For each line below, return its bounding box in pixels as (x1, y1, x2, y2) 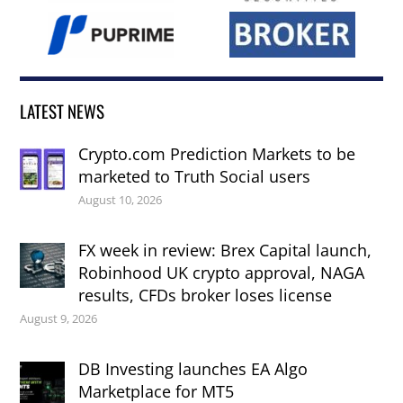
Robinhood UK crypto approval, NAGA (78, 261, 365, 283)
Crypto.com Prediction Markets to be (78, 142, 356, 165)
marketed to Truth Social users (78, 165, 311, 187)
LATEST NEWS (20, 98, 105, 124)
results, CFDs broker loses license (78, 283, 333, 306)
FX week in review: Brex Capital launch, (78, 238, 372, 261)
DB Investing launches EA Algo (78, 357, 309, 380)
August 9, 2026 (20, 309, 98, 327)
